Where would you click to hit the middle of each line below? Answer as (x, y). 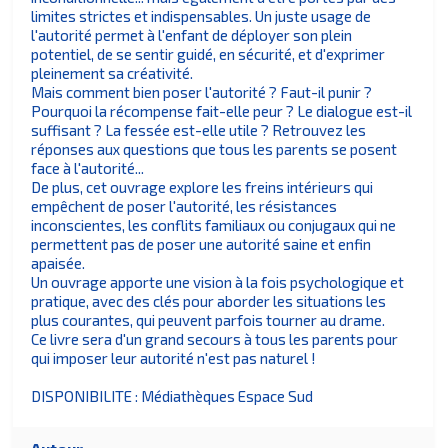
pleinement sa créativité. (112, 73)
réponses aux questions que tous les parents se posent (214, 149)
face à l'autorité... (88, 168)
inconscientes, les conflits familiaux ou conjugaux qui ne (214, 225)
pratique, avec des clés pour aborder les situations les (209, 301)
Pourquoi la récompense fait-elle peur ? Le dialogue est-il (222, 111)
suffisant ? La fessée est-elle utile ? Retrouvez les (199, 130)
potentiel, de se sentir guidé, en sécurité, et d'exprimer (208, 54)
